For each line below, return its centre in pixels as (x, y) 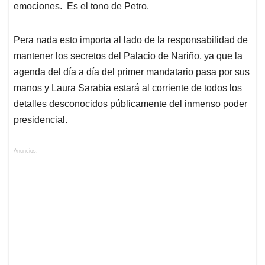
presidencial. (41, 120)
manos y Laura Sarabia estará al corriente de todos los (128, 88)
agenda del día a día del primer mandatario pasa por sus (132, 72)
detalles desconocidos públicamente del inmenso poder (130, 104)
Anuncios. (26, 151)
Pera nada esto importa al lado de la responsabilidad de (131, 40)
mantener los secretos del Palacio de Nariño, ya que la (128, 56)
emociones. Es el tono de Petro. (81, 7)
